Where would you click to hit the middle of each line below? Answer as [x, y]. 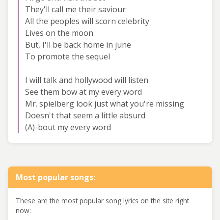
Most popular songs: [55, 177]
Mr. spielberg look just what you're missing [105, 103]
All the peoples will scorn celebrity [87, 21]
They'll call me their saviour [75, 9]
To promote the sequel [68, 56]
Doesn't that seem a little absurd [85, 115]
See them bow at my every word [83, 92]
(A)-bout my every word [68, 127]
